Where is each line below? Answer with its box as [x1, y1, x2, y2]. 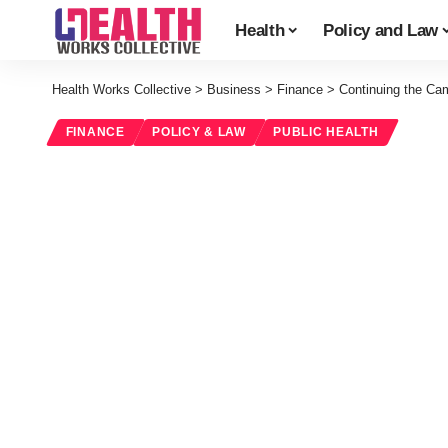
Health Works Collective [52, 82, 191, 97]
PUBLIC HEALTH [273, 126, 379, 139]
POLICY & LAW [152, 126, 246, 139]
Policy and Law [322, 20, 439, 40]
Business [207, 82, 261, 97]
